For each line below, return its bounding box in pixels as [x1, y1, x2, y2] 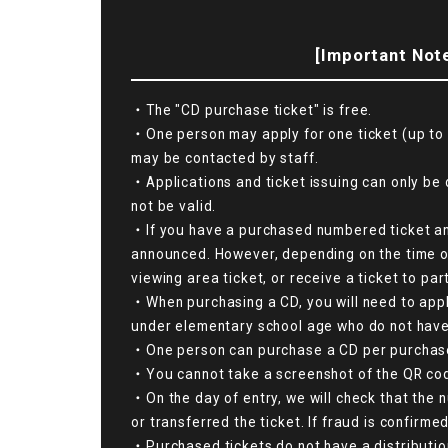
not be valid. [131, 197, 217, 214]
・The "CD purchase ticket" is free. [131, 101, 373, 118]
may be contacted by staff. [131, 149, 319, 166]
